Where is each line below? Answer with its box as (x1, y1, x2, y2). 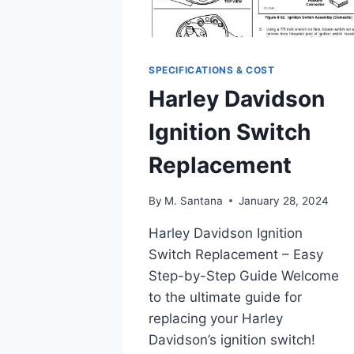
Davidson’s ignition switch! (149, 331, 315, 348)
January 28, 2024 (239, 194, 330, 207)
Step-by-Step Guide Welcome (149, 267, 339, 284)
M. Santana (164, 194, 224, 207)
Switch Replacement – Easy (149, 246, 323, 262)
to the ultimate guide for (149, 288, 302, 305)
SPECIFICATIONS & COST (149, 64, 275, 77)
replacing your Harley (149, 310, 283, 326)
